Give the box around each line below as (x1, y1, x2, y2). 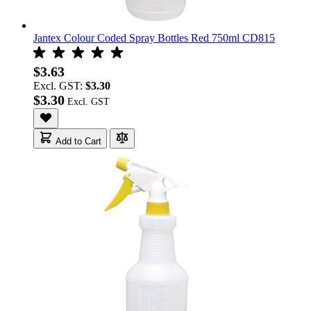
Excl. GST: (33, 79, 85, 92)
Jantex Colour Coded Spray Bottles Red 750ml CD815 (33, 31, 275, 44)
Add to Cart (56, 135, 101, 146)
